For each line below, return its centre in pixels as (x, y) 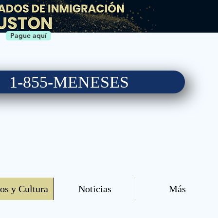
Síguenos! (69, 117)
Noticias (95, 189)
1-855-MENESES (69, 82)
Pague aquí (28, 36)
